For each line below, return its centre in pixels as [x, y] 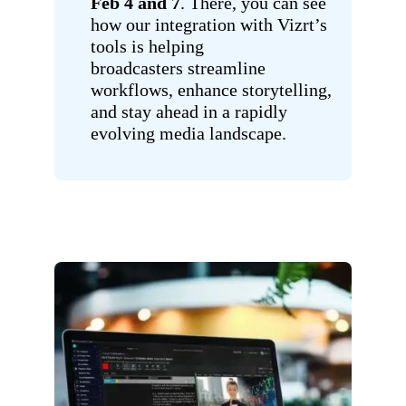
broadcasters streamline [178, 68]
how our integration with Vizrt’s [209, 25]
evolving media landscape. [188, 134]
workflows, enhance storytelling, [211, 90]
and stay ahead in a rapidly [189, 112]
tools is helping [147, 47]
